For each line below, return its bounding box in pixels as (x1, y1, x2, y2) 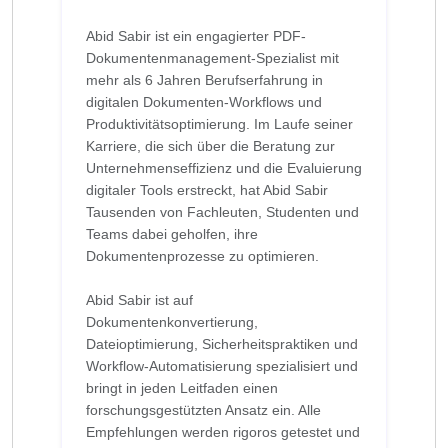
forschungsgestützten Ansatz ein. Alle (86, 401, 321, 418)
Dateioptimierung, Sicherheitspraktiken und (86, 335, 358, 352)
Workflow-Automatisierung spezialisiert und (86, 357, 358, 374)
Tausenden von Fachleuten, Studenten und (86, 203, 359, 220)
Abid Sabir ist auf (86, 291, 193, 308)
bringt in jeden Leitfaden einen (86, 379, 278, 396)
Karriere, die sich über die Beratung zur (86, 137, 335, 154)
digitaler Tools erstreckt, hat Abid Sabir (86, 181, 328, 198)
